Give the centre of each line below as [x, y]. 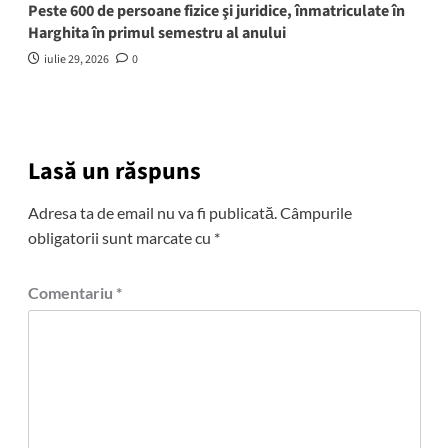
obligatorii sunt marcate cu [120, 238]
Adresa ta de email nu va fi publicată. [152, 213]
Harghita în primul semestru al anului [156, 33]
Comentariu [71, 293]
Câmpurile [315, 213]
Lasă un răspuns [114, 172]
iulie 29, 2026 [76, 60]
